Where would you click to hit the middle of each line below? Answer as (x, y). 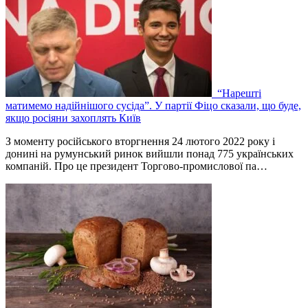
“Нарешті (238, 93)
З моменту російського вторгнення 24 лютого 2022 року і (140, 141)
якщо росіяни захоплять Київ (73, 118)
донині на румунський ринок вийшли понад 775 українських (150, 153)
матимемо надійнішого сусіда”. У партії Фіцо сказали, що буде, (153, 105)
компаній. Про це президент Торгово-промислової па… (136, 166)
